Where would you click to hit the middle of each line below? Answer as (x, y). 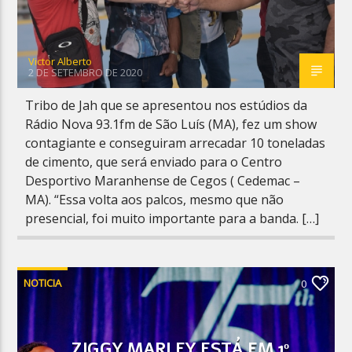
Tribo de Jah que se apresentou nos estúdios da (167, 105)
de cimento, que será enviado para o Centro (154, 161)
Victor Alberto (60, 61)
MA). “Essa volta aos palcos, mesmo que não (155, 199)
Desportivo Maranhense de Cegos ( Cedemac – (163, 180)
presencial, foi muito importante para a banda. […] (172, 218)
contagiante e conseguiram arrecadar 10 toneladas (176, 143)
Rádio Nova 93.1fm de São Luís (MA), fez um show (171, 124)
